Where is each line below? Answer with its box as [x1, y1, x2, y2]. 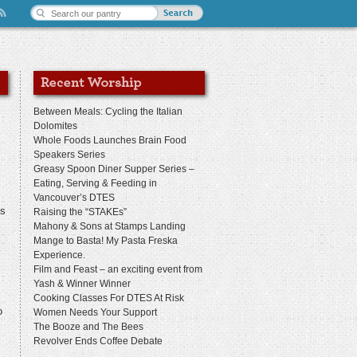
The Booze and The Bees [33, 321, 143, 332]
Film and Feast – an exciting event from [33, 264, 202, 275]
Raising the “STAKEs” [33, 206, 127, 218]
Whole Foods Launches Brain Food [33, 135, 186, 146]
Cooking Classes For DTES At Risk [33, 292, 184, 304]
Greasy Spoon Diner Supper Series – [33, 163, 194, 175]
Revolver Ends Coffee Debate [33, 335, 163, 347]
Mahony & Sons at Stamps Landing [33, 221, 186, 232]
